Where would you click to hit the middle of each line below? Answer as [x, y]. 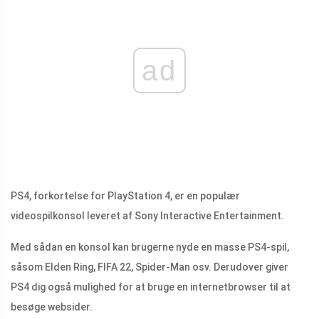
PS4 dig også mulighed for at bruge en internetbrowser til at [151, 287]
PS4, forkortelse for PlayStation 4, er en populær [125, 196]
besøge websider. [52, 307]
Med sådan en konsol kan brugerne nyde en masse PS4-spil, [150, 247]
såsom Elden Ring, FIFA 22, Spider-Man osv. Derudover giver [150, 267]
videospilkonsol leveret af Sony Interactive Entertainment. [147, 216]
